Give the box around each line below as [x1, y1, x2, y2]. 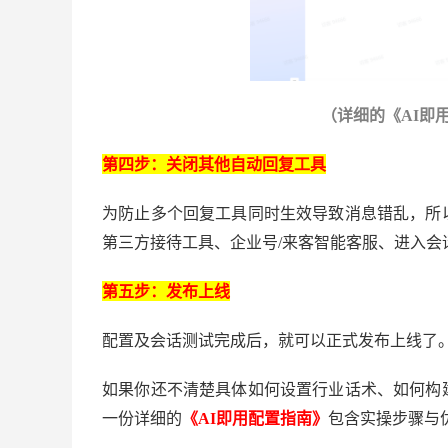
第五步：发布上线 [102, 282, 230, 300]
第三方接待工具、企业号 [102, 233, 278, 251]
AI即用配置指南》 [198, 409, 328, 427]
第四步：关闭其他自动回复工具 [102, 155, 326, 173]
